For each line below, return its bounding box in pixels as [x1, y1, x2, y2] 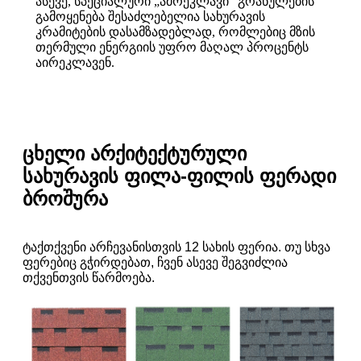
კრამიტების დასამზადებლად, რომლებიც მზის [35, 25, 315, 39]
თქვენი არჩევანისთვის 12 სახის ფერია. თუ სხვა [44, 240, 330, 255]
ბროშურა [23, 188, 108, 210]
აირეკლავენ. [35, 56, 114, 70]
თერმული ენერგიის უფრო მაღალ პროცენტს [35, 40, 309, 55]
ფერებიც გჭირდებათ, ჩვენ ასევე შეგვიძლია [23, 255, 288, 270]
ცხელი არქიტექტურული [23, 143, 247, 165]
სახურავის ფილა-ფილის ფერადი [23, 165, 336, 188]
